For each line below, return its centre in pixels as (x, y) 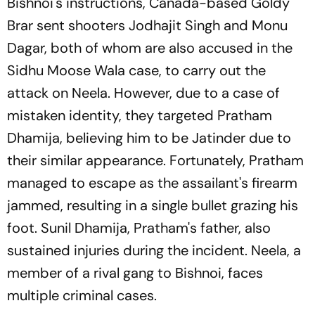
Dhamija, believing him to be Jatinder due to (149, 137)
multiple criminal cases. (82, 295)
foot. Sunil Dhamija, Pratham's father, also (139, 227)
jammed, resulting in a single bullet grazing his (153, 205)
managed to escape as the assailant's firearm (152, 182)
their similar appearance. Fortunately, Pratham (155, 160)
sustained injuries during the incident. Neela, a (154, 250)
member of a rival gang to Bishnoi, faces (135, 272)
